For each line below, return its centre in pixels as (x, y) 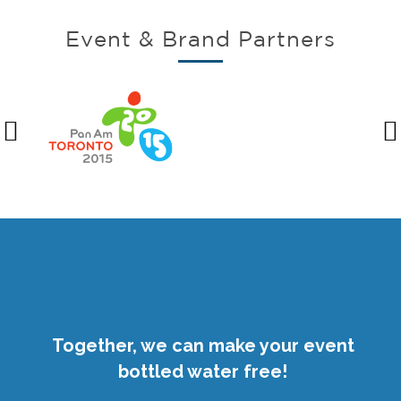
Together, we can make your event (203, 346)
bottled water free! (203, 372)
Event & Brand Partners (200, 39)
